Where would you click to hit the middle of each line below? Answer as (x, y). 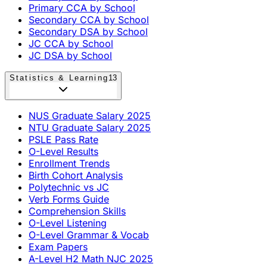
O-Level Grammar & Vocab (89, 235)
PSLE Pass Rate (63, 139)
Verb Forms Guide (69, 199)
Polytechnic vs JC (69, 187)
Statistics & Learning (59, 77)
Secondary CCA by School (89, 19)
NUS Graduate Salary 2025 (90, 115)
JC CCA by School (71, 43)
